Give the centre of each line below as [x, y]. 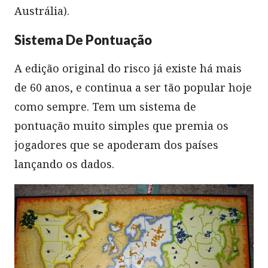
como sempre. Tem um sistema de [105, 106]
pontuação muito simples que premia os [121, 125]
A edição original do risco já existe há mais [128, 68]
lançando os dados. [64, 164]
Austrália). [42, 10]
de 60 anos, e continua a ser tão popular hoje [133, 87]
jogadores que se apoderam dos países [116, 144]
